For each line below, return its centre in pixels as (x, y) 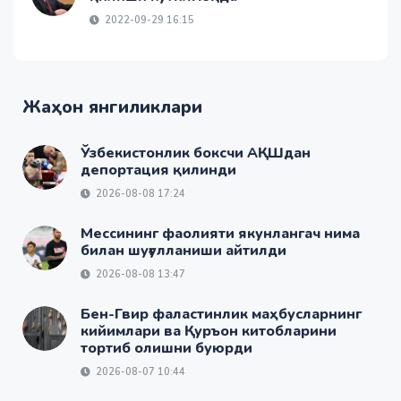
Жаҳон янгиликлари (112, 107)
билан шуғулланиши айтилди (183, 251)
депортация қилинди (158, 171)
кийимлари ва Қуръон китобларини (209, 332)
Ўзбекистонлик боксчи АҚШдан (196, 154)
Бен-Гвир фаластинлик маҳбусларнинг (221, 315)
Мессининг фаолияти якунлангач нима (220, 234)
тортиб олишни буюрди (166, 349)
